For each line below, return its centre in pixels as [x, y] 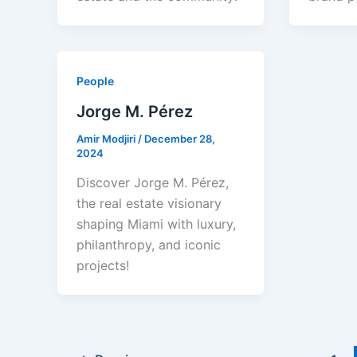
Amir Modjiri [107, 138]
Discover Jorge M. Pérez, [153, 183]
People [95, 81]
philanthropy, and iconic [149, 245]
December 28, [180, 138]
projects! [103, 266]
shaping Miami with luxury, [156, 224]
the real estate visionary [149, 204]
